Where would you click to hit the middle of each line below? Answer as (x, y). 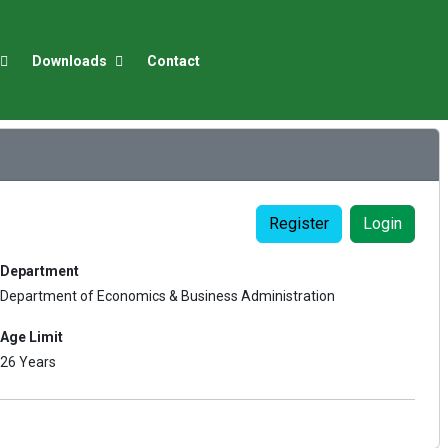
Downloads (70, 60)
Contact (173, 60)
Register (299, 223)
